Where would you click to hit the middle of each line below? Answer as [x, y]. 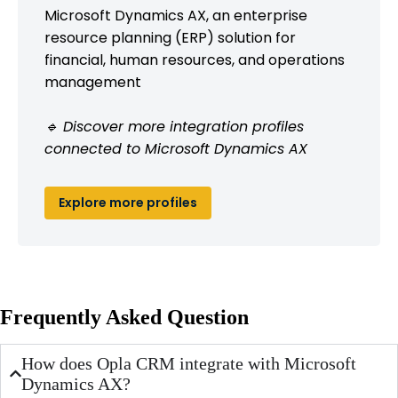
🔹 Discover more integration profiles [174, 126]
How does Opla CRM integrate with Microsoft [189, 363]
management [93, 82]
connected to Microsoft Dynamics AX [176, 148]
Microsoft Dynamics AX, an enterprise [176, 15]
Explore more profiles [128, 202]
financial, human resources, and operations [195, 60]
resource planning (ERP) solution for [170, 37]
